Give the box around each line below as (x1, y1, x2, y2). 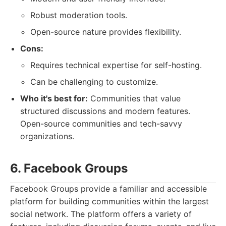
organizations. (20, 131, 74, 141)
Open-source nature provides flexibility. (30, 27, 181, 37)
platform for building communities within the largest (10, 196, 209, 206)
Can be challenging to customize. (30, 77, 158, 87)
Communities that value (88, 93, 181, 103)
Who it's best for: (20, 93, 88, 103)
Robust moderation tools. (30, 10, 127, 20)
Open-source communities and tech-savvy (20, 119, 182, 129)
